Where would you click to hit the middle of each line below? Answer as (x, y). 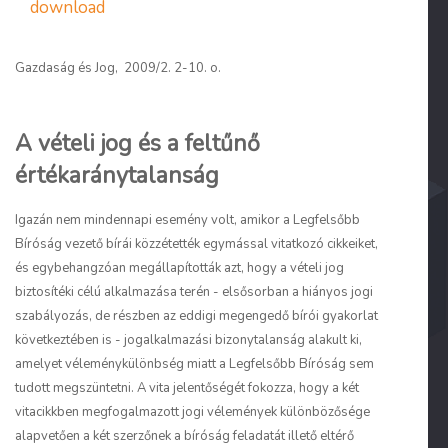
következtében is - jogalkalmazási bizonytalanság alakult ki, (188, 340)
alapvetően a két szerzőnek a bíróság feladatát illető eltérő (184, 436)
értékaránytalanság (117, 175)
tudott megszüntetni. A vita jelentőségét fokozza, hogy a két (187, 388)
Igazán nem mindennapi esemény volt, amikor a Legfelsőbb (187, 220)
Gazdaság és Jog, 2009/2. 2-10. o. (118, 68)
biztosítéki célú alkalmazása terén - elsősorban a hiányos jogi (194, 292)
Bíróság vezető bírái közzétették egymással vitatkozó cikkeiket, (196, 244)
